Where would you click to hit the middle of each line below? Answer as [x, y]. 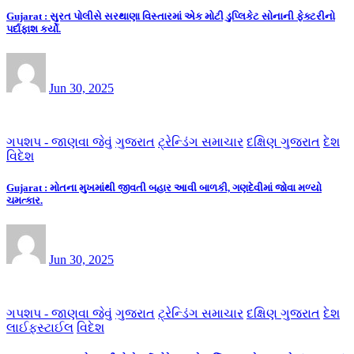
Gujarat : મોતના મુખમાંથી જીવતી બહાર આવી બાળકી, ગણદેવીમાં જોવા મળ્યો [164, 187]
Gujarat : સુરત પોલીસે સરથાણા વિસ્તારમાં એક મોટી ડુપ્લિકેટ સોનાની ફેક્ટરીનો [171, 17]
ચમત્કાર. [24, 200]
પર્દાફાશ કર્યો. [34, 29]
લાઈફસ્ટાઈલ [40, 327]
